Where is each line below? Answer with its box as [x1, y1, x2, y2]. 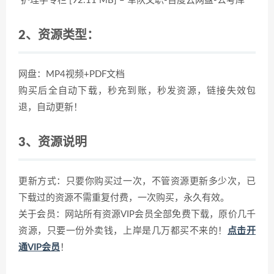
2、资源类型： [18, 29, 99, 42]
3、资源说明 [18, 136, 87, 149]
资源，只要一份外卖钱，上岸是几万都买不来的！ [18, 226, 228, 235]
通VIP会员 [18, 243, 60, 252]
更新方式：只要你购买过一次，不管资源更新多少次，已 [18, 177, 256, 186]
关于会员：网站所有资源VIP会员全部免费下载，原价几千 [18, 210, 256, 219]
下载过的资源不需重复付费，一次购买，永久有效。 [18, 193, 229, 202]
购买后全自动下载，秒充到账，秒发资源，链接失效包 [18, 86, 256, 95]
